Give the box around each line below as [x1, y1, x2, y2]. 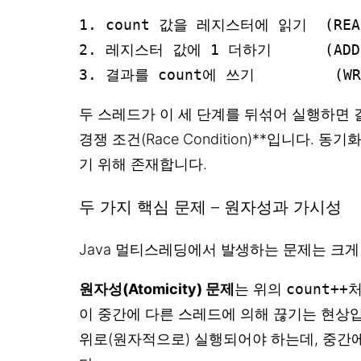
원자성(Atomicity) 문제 [79, 280, 234, 298]
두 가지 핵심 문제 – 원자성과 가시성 [79, 197, 342, 217]
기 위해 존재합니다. [79, 155, 207, 172]
